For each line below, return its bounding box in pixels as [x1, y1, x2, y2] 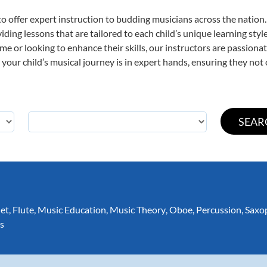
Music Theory [110, 204, 166, 215]
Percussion [196, 204, 241, 215]
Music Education [38, 204, 106, 215]
